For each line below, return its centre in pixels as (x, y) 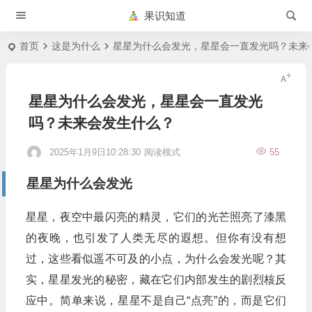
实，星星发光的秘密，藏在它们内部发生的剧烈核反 (156, 280)
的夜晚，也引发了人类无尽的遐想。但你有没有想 (156, 238)
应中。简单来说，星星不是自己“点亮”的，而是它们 (156, 301)
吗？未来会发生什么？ (101, 123)
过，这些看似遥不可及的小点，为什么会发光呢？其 (156, 259)
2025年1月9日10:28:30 (95, 152)
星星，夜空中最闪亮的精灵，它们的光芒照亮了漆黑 (156, 217)
